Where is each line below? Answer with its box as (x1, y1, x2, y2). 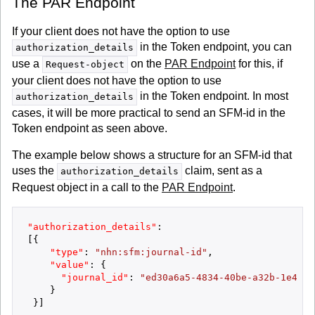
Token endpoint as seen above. (12, 122, 167, 134)
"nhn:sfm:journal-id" (95, 247, 207, 257)
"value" (50, 259, 89, 270)
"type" (50, 247, 84, 257)
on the (128, 58, 165, 70)
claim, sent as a (182, 165, 262, 176)
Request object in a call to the (12, 181, 162, 193)
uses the (12, 165, 57, 176)
